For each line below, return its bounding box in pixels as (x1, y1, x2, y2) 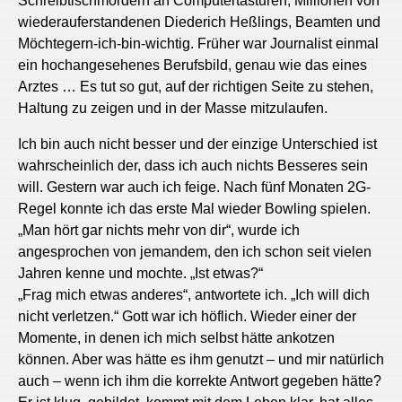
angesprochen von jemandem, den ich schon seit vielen (18, 243, 371, 259)
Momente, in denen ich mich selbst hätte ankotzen (18, 329, 335, 345)
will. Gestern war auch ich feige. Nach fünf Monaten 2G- (18, 179, 371, 195)
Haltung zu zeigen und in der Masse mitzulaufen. (18, 100, 331, 116)
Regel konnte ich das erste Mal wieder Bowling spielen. (18, 200, 371, 216)
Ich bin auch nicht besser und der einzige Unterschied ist (18, 135, 377, 152)
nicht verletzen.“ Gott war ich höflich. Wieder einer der (18, 308, 356, 324)
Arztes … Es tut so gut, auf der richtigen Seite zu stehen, (18, 78, 373, 94)
